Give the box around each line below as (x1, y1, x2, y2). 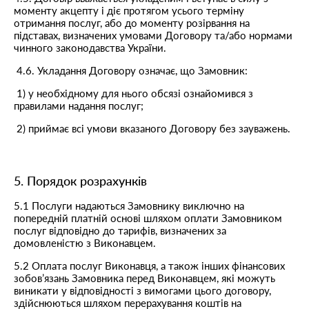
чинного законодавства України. (14, 41, 166, 54)
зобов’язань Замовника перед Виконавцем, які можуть (14, 272, 275, 284)
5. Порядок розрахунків (14, 173, 150, 188)
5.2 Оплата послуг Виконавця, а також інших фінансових (14, 259, 285, 272)
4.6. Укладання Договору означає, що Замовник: (14, 64, 248, 77)
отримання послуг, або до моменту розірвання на (14, 17, 250, 29)
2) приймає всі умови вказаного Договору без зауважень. (14, 122, 293, 134)
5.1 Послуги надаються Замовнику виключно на (14, 199, 244, 212)
